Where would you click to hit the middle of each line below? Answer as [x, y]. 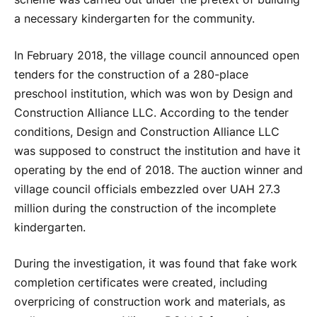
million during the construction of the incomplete [145, 208]
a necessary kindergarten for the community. [134, 19]
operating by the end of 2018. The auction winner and [158, 170]
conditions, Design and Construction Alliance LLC [147, 132]
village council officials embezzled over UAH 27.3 [147, 189]
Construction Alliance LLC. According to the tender [151, 113]
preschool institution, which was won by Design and [154, 93]
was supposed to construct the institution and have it [157, 151]
